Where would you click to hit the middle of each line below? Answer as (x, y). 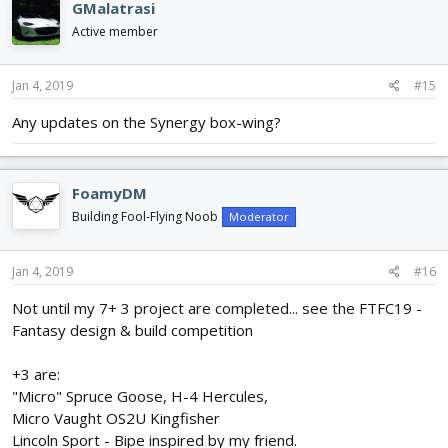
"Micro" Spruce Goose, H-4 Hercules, (140, 395)
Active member (115, 31)
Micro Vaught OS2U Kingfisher (116, 417)
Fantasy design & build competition (132, 329)
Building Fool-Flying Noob (145, 217)
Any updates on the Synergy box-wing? (146, 122)
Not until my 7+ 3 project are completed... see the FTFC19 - (217, 307)
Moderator (259, 217)
